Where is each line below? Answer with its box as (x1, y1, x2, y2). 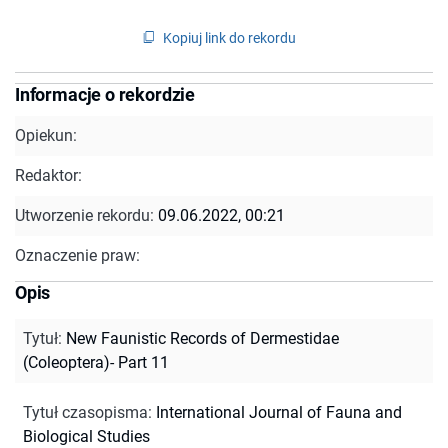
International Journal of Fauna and (156, 402, 402, 422)
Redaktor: (15, 165, 82, 185)
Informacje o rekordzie (15, 83, 196, 105)
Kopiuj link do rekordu (163, 29, 296, 46)
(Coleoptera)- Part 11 (23, 352, 169, 372)
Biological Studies (23, 426, 150, 446)
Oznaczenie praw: (15, 245, 140, 265)
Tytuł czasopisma (23, 402, 148, 422)
